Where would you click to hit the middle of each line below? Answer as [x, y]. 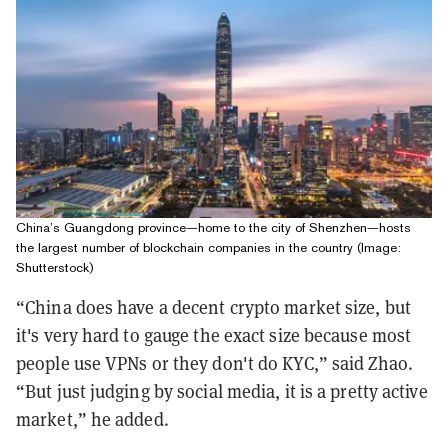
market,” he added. [97, 419]
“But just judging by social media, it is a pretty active [222, 391]
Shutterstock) [54, 267]
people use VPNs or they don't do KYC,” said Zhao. [214, 363]
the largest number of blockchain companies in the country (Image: [208, 247]
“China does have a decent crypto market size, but [213, 307]
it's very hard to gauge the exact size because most [214, 335]
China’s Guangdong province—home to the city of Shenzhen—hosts [213, 227]
